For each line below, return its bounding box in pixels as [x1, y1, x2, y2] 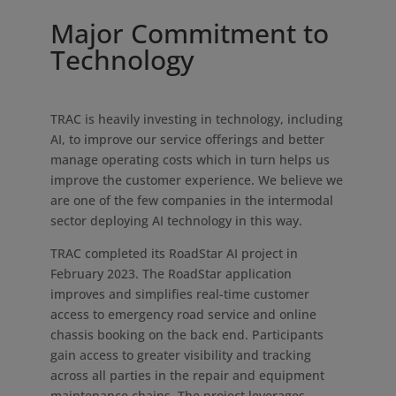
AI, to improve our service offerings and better [49, 131, 324, 148]
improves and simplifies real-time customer [49, 286, 309, 302]
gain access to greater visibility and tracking [49, 346, 311, 363]
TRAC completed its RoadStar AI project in [49, 245, 298, 262]
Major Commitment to [49, 15, 329, 51]
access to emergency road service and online [49, 306, 316, 323]
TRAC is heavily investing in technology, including [49, 110, 343, 127]
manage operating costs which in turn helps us [49, 151, 330, 168]
